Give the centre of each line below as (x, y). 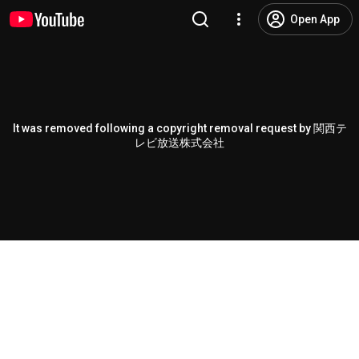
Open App (315, 19)
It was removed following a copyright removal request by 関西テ (179, 128)
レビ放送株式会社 (179, 143)
